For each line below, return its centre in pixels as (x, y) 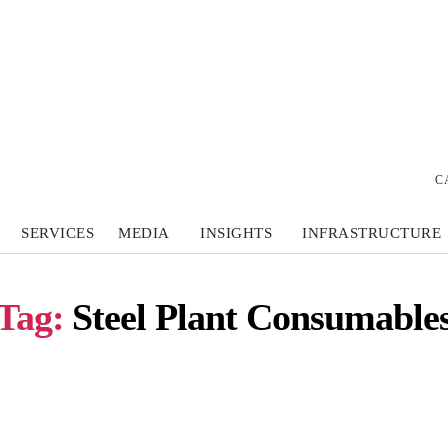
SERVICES (58, 233)
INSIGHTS (235, 233)
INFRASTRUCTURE (371, 233)
